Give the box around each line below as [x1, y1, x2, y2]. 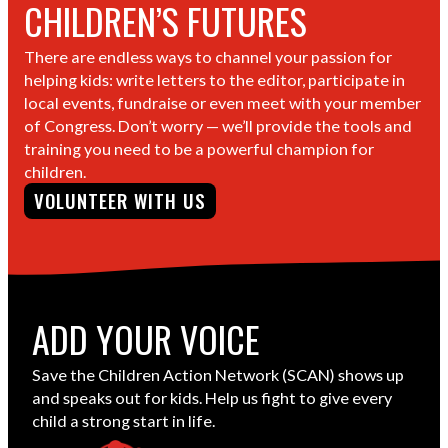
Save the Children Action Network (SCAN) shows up [32, 365, 404, 384]
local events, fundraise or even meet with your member [24, 93, 421, 112]
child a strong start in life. [32, 411, 215, 430]
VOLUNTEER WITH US [34, 187, 206, 214]
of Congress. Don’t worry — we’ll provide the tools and [24, 116, 412, 135]
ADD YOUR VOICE [32, 312, 260, 365]
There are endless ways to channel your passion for [24, 47, 392, 66]
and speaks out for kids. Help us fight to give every [32, 388, 392, 407]
